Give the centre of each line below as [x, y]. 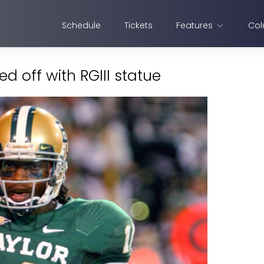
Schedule [81, 25]
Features [194, 25]
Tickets [138, 25]
